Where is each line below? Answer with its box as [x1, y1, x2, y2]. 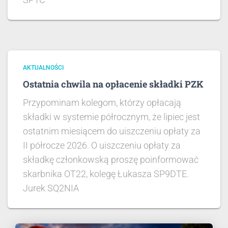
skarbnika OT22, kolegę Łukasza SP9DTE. [23, 168, 189, 180]
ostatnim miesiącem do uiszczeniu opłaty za [23, 126, 201, 137]
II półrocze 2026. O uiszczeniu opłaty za [23, 140, 181, 151]
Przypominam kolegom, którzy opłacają [23, 97, 181, 108]
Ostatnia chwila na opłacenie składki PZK [23, 78, 204, 91]
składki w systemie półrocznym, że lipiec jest [23, 111, 200, 123]
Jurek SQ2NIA [23, 183, 79, 194]
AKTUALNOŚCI [23, 64, 64, 72]
